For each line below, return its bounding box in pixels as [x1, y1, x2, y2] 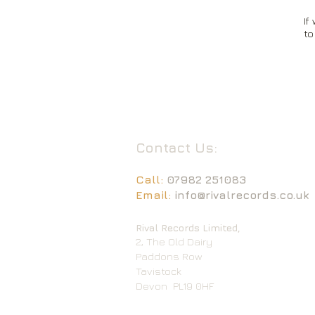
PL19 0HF [173, 280, 214, 292]
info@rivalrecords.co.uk [174, 188, 309, 201]
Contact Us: [136, 140, 217, 155]
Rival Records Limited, [136, 221, 240, 233]
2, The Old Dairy [136, 236, 212, 247]
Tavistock [136, 265, 181, 277]
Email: [136, 188, 174, 201]
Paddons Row [136, 250, 202, 262]
